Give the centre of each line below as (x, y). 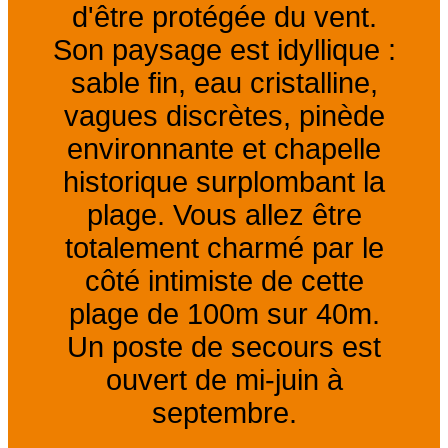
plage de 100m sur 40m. (224, 314)
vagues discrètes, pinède (224, 116)
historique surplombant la (224, 182)
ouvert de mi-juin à (224, 380)
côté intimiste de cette (224, 281)
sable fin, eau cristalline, (224, 83)
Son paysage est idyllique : (224, 50)
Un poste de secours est (224, 347)
